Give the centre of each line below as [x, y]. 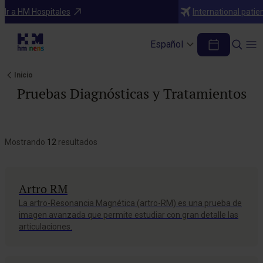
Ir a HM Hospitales [38, 11]
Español [167, 44]
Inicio [23, 75]
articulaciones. [45, 227]
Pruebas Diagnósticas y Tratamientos [131, 94]
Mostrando [26, 142]
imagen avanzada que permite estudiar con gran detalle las [129, 215]
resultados [77, 142]
